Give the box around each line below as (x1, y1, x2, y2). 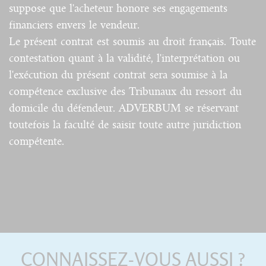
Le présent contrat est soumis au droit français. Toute (9, 36, 256, 48)
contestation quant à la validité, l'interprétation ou (9, 52, 240, 65)
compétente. (9, 135, 64, 148)
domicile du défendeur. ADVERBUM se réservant (9, 102, 239, 115)
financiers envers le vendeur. (9, 19, 140, 31)
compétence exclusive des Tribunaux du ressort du (9, 85, 242, 98)
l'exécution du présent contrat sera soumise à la (9, 69, 227, 81)
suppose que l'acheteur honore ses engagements (9, 2, 227, 15)
